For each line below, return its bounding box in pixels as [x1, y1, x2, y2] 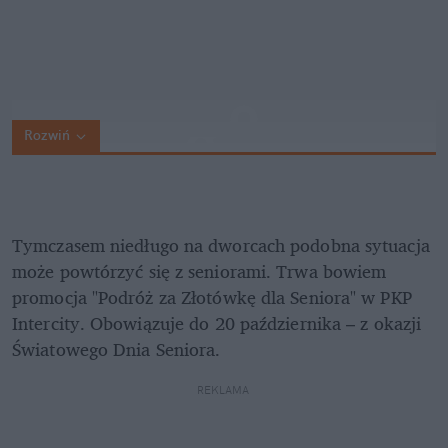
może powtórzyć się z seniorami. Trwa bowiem [12, 256, 387, 287]
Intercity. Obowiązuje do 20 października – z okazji [12, 308, 422, 339]
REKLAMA [196, 383, 252, 398]
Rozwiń [24, 126, 70, 145]
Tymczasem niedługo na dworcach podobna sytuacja [12, 230, 430, 261]
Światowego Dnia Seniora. [12, 334, 226, 365]
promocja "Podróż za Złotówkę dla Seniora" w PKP [12, 282, 412, 313]
